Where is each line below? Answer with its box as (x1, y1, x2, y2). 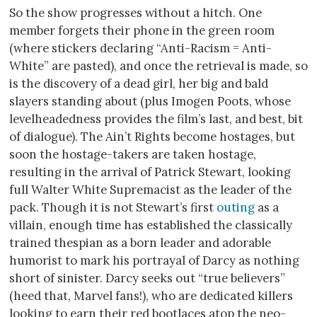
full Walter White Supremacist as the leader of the (9, 181, 292, 197)
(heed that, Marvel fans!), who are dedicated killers (9, 287, 293, 304)
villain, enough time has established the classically (9, 217, 292, 233)
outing (217, 199, 255, 215)
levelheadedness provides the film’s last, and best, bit (9, 110, 303, 127)
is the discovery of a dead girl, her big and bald (9, 75, 268, 91)
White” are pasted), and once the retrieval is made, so (9, 57, 308, 74)
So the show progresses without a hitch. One (9, 4, 262, 21)
